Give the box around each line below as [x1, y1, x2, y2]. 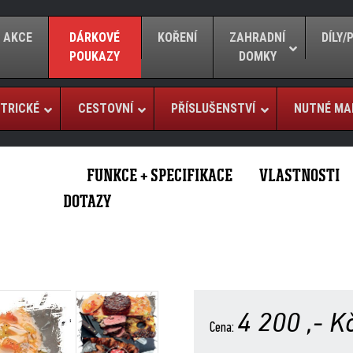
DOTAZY [63, 191, 111, 212]
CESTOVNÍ [77, 101, 133, 116]
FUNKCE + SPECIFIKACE [87, 165, 232, 186]
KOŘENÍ [158, 30, 198, 45]
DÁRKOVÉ [69, 30, 121, 45]
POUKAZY [69, 49, 121, 64]
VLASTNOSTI [259, 165, 340, 186]
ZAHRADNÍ [229, 30, 286, 45]
